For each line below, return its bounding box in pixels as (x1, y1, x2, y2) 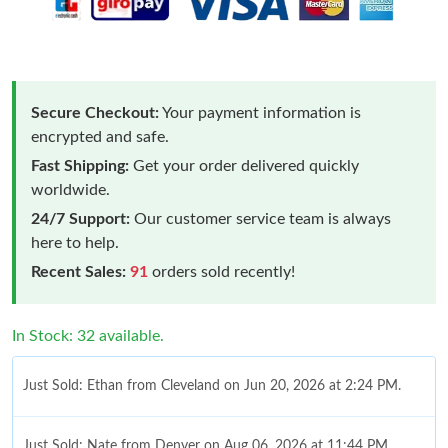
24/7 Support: (31, 210, 130, 227)
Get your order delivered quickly (129, 157, 359, 174)
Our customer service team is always (130, 210, 391, 227)
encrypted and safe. (31, 128, 169, 145)
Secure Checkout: (31, 104, 159, 121)
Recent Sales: (31, 263, 126, 280)
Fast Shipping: (31, 157, 129, 174)
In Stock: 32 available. (12, 327, 164, 344)
